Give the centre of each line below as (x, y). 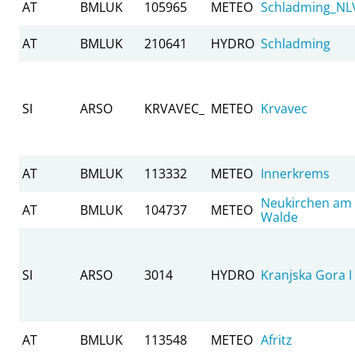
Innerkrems (295, 173)
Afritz (277, 340)
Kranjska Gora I (306, 275)
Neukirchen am (306, 202)
